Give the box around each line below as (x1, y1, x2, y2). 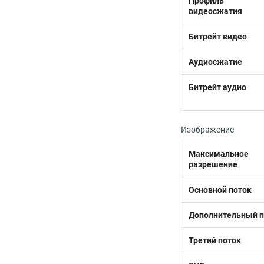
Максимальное (189, 149, 249, 159)
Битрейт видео (189, 32, 247, 41)
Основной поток (189, 185, 252, 194)
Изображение (181, 125, 234, 134)
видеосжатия (189, 6, 242, 16)
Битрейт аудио (189, 82, 246, 92)
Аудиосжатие (189, 57, 242, 67)
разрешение (189, 160, 237, 169)
